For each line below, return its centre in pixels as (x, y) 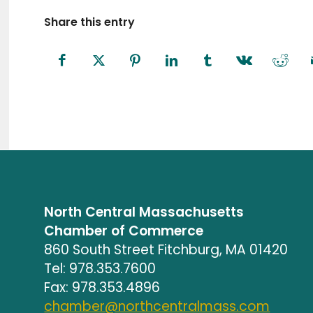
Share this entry (90, 22)
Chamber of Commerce (124, 231)
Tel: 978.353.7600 (100, 268)
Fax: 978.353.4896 (102, 287)
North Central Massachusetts (144, 212)
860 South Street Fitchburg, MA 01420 (166, 249)
